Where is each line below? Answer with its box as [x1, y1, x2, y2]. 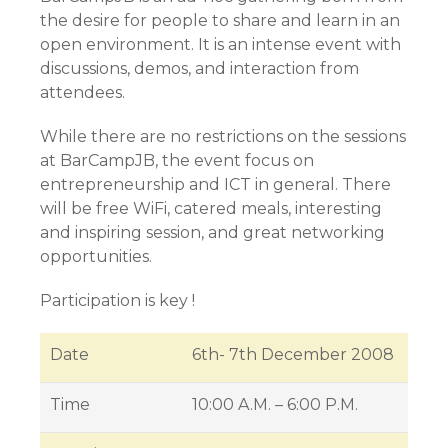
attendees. [40, 83, 125, 102]
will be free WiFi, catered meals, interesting [40, 199, 382, 218]
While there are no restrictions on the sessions [40, 127, 406, 146]
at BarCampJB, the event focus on [40, 151, 314, 170]
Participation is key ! [40, 291, 195, 310]
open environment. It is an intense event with [40, 35, 401, 54]
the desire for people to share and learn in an [40, 11, 400, 30]
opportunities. [40, 247, 152, 266]
